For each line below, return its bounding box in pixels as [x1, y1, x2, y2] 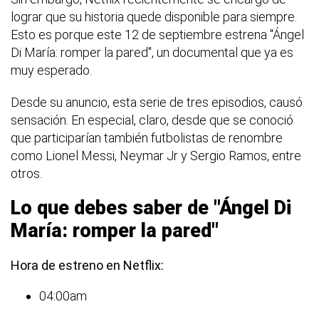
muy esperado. [11, 62, 92, 78]
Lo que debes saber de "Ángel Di [11, 196, 291, 219]
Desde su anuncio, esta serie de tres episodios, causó [11, 94, 303, 110]
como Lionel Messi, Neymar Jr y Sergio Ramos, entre [11, 147, 301, 163]
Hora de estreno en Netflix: [11, 257, 164, 273]
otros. [11, 165, 42, 181]
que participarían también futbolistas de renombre [11, 130, 283, 145]
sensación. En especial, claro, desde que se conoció [11, 112, 293, 127]
